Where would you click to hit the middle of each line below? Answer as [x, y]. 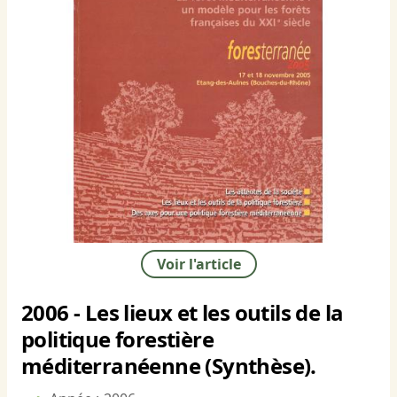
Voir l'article [198, 265]
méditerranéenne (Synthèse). [169, 366]
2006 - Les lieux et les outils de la [183, 313]
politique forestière [117, 339]
